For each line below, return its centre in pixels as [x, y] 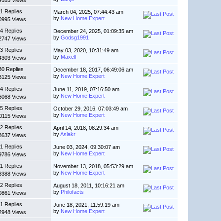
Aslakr [68, 134]
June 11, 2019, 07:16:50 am [87, 90]
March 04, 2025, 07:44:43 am [89, 12]
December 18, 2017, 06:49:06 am [93, 70]
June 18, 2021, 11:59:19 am [87, 205]
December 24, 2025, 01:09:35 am [93, 31]
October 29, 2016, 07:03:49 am [91, 109]
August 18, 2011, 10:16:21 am [89, 186]
